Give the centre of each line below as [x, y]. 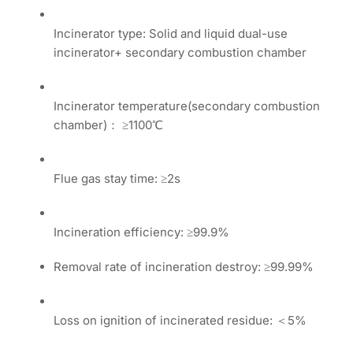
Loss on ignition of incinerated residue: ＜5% [180, 321]
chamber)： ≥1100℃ [109, 125]
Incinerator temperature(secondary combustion [187, 106]
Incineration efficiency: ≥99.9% [142, 232]
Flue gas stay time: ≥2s [117, 179]
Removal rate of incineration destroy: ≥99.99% [184, 267]
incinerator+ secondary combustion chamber [180, 53]
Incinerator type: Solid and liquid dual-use [171, 34]
